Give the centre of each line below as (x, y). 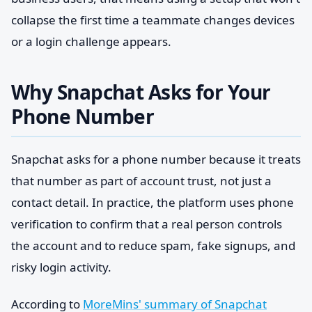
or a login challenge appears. (91, 41)
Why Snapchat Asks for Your (141, 92)
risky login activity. (61, 267)
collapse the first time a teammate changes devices (153, 20)
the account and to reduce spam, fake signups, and (153, 245)
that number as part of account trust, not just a (141, 181)
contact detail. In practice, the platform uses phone (153, 202)
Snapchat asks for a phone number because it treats (156, 159)
